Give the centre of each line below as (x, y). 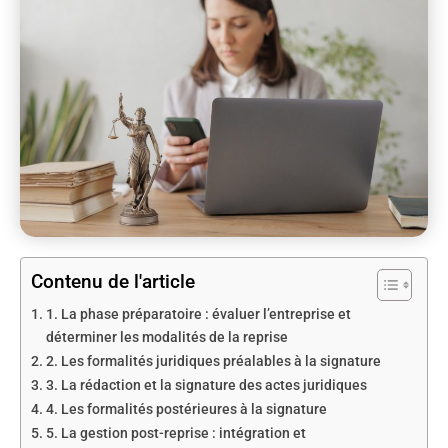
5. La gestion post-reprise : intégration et (175, 434)
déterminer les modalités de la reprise (166, 338)
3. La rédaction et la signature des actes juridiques (206, 386)
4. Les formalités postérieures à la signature (186, 410)
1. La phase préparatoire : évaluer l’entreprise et (198, 315)
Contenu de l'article (113, 282)
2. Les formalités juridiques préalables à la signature (213, 362)
